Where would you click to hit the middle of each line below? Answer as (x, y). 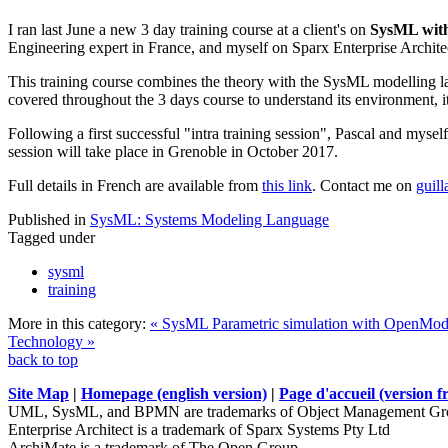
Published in (47, 219)
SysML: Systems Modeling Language (209, 219)
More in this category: (77, 323)
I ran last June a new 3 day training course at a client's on (189, 29)
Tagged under (51, 237)
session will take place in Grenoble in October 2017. (173, 151)
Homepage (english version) (174, 393)
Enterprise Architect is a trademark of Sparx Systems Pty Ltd (199, 429)
